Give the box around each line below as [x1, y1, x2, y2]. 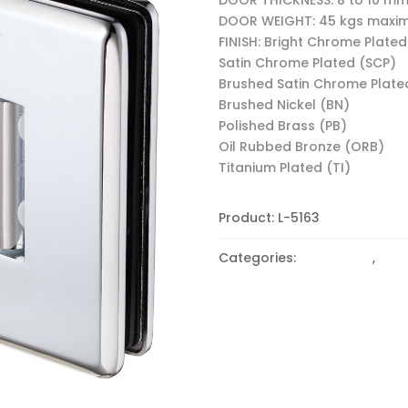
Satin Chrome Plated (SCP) [219, 53, 397, 72]
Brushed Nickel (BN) [219, 95, 351, 114]
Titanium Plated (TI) [219, 158, 352, 177]
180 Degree [300, 249, 373, 267]
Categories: [219, 249, 301, 267]
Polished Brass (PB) [219, 116, 348, 135]
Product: [219, 209, 279, 227]
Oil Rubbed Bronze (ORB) [219, 137, 385, 156]
